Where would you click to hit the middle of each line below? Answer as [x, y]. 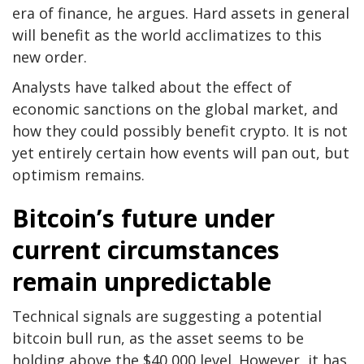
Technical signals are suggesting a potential [167, 316]
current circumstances [146, 249]
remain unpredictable [142, 281]
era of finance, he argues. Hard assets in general [181, 13]
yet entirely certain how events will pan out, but [181, 152]
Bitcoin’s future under [143, 218]
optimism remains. [78, 174]
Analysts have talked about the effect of [152, 87]
